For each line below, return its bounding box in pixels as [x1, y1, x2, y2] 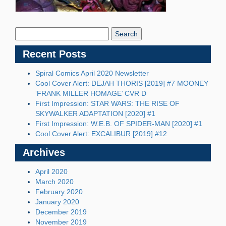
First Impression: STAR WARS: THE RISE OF [35, 99, 180, 108]
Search [15, 18, 38, 26]
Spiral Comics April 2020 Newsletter [35, 69, 149, 78]
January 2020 [35, 198, 79, 206]
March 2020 [35, 178, 74, 186]
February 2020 [35, 188, 83, 196]
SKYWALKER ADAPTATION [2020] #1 [35, 109, 155, 118]
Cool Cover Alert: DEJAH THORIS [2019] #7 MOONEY [35, 79, 208, 88]
